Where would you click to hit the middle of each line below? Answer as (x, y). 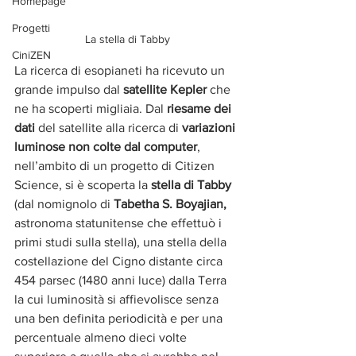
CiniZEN (31, 55)
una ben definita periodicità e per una (120, 318)
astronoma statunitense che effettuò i (120, 223)
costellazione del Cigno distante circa (120, 261)
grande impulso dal (69, 89)
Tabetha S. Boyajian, (172, 204)
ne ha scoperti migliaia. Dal (91, 108)
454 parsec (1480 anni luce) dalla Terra (122, 280)
